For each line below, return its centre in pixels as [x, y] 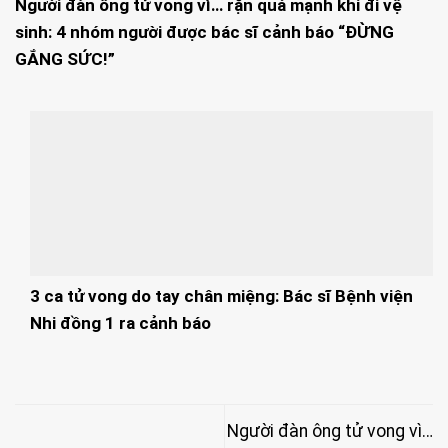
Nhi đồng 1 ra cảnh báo [120, 323]
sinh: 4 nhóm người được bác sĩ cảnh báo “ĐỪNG [204, 31]
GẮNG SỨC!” [65, 58]
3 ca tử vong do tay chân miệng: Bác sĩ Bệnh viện [221, 296]
